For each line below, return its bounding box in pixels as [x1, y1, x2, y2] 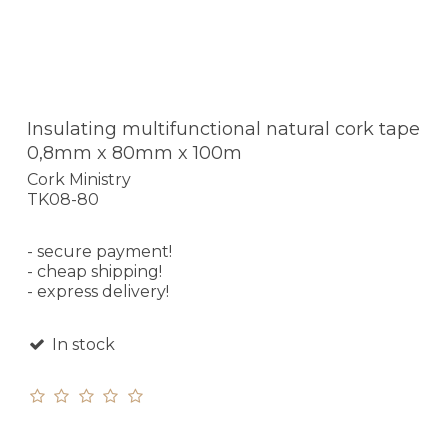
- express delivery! [27, 281, 169, 301]
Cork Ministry [27, 169, 131, 189]
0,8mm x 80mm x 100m [27, 142, 242, 165]
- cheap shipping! [27, 261, 162, 281]
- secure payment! [27, 241, 172, 261]
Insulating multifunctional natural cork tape [27, 118, 420, 141]
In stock [47, 334, 115, 354]
